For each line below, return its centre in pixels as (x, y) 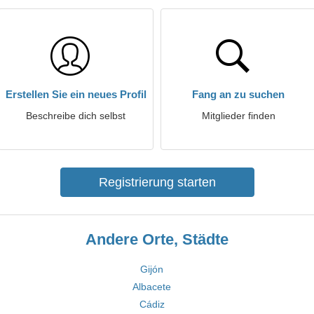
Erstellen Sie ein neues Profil (76, 94)
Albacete (152, 287)
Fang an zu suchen (238, 94)
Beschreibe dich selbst (76, 116)
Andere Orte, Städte (157, 239)
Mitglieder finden (238, 116)
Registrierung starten (157, 182)
